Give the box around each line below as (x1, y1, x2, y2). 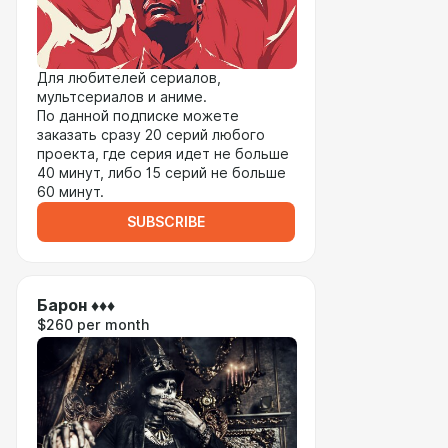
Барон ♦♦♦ (37, 296, 115, 315)
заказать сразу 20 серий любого (37, 127, 265, 143)
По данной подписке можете (37, 108, 239, 124)
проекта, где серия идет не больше (37, 146, 289, 162)
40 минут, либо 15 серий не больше (37, 165, 286, 181)
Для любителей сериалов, (37, 70, 221, 86)
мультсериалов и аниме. (37, 89, 207, 105)
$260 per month (37, 317, 149, 333)
